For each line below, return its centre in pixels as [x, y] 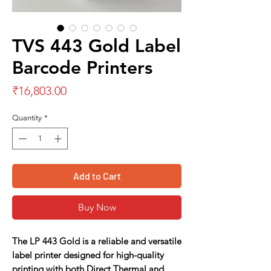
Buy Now [97, 207]
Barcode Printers [82, 68]
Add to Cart [97, 175]
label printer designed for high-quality [88, 255]
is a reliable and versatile [131, 241]
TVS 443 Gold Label [96, 46]
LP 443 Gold [54, 241]
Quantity [27, 118]
